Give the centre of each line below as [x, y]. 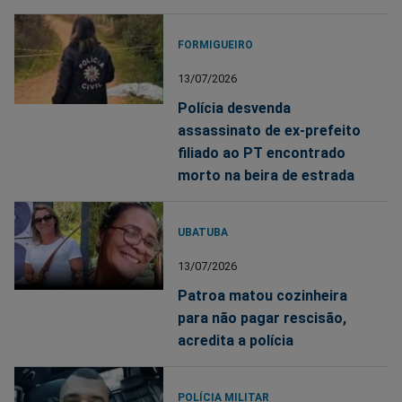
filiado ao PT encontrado [262, 153]
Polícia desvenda [235, 109]
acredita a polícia [236, 341]
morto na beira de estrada [267, 176]
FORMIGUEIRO [216, 45]
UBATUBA [203, 233]
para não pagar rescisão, [262, 319]
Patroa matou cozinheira [263, 296]
